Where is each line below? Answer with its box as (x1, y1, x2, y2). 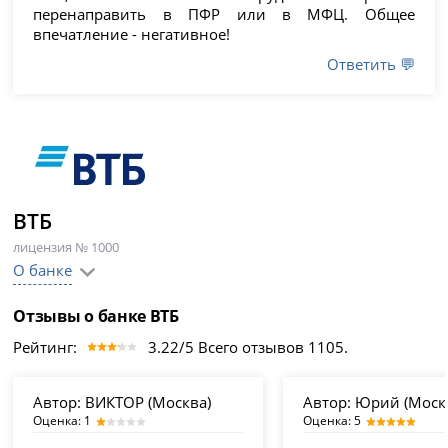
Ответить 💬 (326, 54, 415, 75)
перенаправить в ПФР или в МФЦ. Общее (33, 4, 415, 25)
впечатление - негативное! (33, 24, 231, 45)
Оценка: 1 (33, 412, 92, 430)
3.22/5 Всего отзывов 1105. (148, 337, 349, 358)
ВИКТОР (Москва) (81, 392, 212, 413)
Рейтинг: (13, 337, 78, 358)
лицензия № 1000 (13, 238, 120, 257)
